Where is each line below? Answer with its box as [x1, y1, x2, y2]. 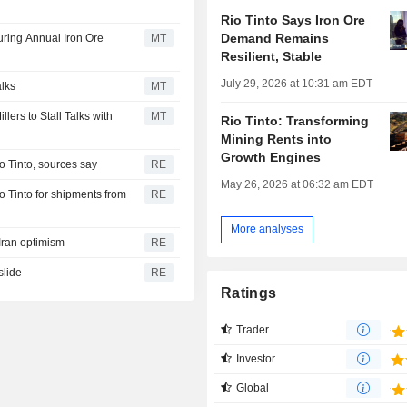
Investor [236, 352, 276, 365]
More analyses [231, 223, 304, 236]
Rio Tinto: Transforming [221, 113, 370, 128]
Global [236, 381, 270, 394]
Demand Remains [221, 30, 330, 45]
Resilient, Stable [221, 48, 323, 64]
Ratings [221, 284, 277, 301]
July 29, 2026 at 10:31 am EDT [221, 76, 373, 90]
